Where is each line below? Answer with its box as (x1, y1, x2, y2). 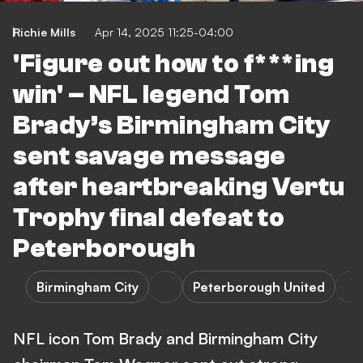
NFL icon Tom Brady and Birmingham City (13, 328, 318, 348)
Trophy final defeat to (13, 203, 284, 233)
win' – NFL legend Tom (13, 80, 290, 109)
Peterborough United (193, 279, 325, 295)
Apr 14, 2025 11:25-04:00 (95, 25, 233, 39)
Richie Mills (13, 25, 75, 39)
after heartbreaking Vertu (13, 173, 345, 202)
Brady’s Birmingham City (13, 111, 331, 140)
